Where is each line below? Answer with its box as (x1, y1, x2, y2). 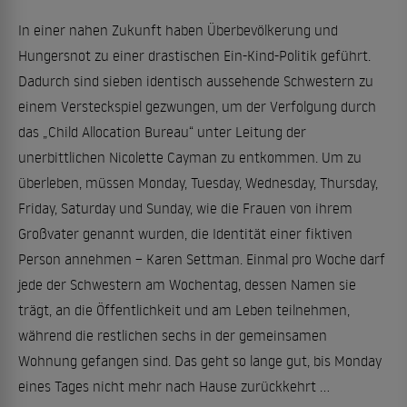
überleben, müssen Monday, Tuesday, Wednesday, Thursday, (18, 173, 378, 192)
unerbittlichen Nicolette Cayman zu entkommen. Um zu (18, 147, 362, 166)
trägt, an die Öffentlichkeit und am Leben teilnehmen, (18, 300, 350, 319)
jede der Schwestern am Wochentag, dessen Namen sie (18, 274, 356, 293)
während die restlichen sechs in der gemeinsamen (18, 325, 327, 344)
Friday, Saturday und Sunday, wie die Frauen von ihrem (18, 198, 352, 217)
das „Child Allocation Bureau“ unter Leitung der (18, 122, 306, 141)
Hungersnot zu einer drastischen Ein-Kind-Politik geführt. (18, 45, 371, 65)
